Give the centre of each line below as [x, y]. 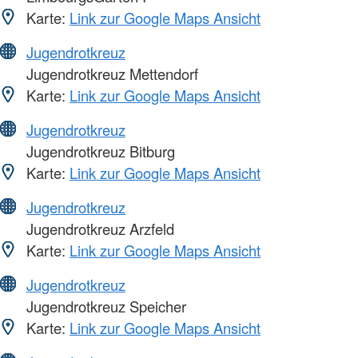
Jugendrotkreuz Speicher [104, 306]
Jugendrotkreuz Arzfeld [98, 228]
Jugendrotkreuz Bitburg [99, 151]
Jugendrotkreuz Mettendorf [110, 73]
